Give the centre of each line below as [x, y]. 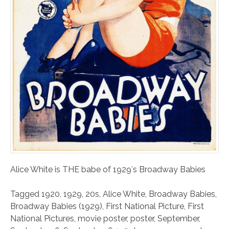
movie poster [102, 219]
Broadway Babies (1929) [56, 207]
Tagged [26, 194]
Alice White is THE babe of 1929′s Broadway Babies [108, 170]
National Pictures [42, 219]
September [178, 219]
